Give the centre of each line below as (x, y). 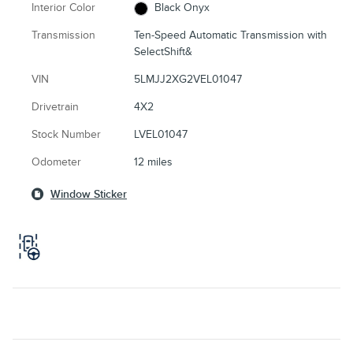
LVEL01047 (161, 135)
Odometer (56, 162)
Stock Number (66, 135)
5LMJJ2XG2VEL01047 (188, 80)
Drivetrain (55, 107)
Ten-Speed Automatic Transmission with (231, 35)
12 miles (154, 162)
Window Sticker (89, 195)
